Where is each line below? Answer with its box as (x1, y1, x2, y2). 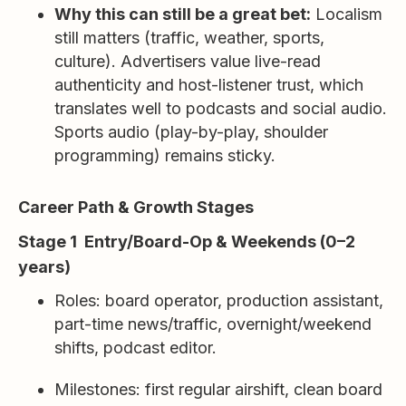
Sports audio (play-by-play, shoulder (54, 122, 328, 141)
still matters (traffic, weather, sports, (54, 28, 324, 47)
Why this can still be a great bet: (54, 5, 311, 24)
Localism (311, 5, 382, 24)
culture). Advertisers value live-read (54, 52, 321, 71)
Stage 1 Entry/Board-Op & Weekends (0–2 (18, 232, 355, 251)
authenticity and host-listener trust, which (54, 75, 363, 94)
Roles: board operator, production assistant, (54, 291, 383, 310)
